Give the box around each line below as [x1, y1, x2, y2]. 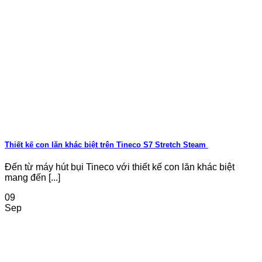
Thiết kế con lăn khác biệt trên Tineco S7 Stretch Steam [5, 140, 208, 149]
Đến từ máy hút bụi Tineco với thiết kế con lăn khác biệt [5, 161, 235, 172]
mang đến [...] [5, 172, 60, 182]
